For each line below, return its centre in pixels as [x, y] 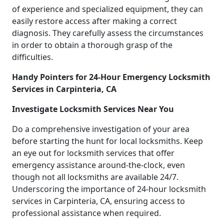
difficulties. [32, 57]
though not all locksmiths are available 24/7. [95, 177]
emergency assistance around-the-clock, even [98, 165]
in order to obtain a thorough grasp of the [92, 45]
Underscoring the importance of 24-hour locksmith [109, 189]
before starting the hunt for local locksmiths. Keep [107, 141]
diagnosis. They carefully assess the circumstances [108, 33]
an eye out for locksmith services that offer [93, 153]
